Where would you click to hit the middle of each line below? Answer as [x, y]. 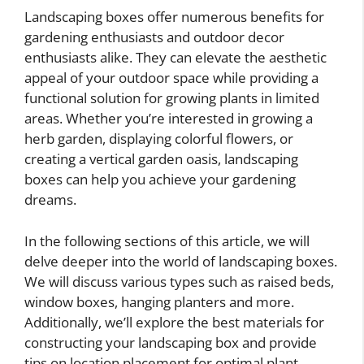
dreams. [50, 200]
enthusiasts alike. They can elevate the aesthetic [175, 58]
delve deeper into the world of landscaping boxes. [181, 261]
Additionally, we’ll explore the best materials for [174, 322]
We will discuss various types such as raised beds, [179, 281]
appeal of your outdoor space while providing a [171, 78]
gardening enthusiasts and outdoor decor [154, 37]
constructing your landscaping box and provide [171, 342]
